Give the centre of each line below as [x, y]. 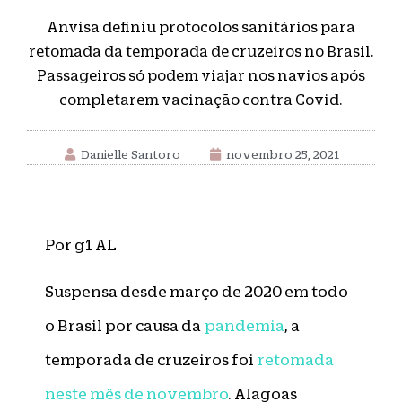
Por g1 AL [81, 245]
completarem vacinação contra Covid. [201, 100]
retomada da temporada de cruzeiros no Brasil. [201, 51]
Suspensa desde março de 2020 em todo [197, 292]
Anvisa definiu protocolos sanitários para [201, 27]
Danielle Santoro [130, 154]
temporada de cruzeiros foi [151, 360]
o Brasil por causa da [123, 326]
